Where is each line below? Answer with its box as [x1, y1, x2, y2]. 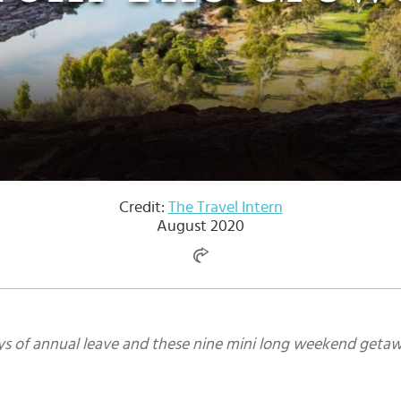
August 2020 [157, 218, 244, 235]
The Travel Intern [167, 200, 283, 216]
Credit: [118, 200, 168, 216]
